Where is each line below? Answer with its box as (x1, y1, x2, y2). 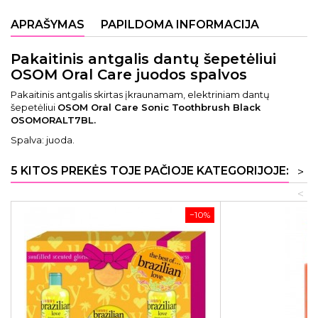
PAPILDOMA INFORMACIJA (101, 18, 259, 31)
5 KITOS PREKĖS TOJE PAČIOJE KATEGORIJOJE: (11, 164, 289, 177)
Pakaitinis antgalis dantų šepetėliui (11, 50, 276, 67)
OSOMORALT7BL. (11, 114, 96, 126)
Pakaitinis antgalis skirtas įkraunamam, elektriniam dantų (11, 89, 270, 100)
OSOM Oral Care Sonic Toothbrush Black (57, 102, 261, 113)
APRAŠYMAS (11, 18, 84, 31)
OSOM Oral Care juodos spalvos (11, 66, 247, 83)
